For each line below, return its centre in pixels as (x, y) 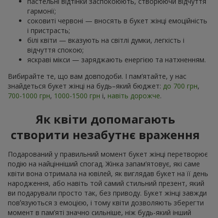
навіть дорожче (134, 96)
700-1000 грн (29, 96)
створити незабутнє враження (105, 135)
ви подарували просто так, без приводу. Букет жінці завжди (107, 193)
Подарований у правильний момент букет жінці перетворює (108, 154)
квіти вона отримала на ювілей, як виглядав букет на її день (108, 174)
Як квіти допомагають (105, 119)
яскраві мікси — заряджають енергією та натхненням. (117, 60)
